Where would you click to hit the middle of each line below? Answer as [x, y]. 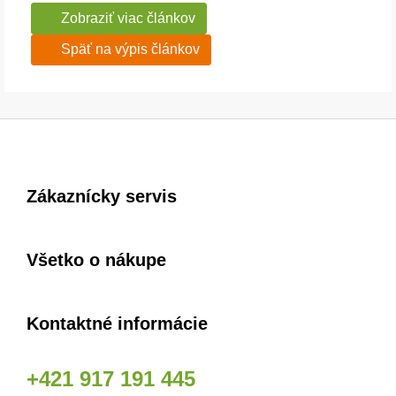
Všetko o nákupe [96, 260]
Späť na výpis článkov [130, 49]
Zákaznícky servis [102, 197]
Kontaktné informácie [117, 324]
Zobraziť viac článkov [128, 18]
